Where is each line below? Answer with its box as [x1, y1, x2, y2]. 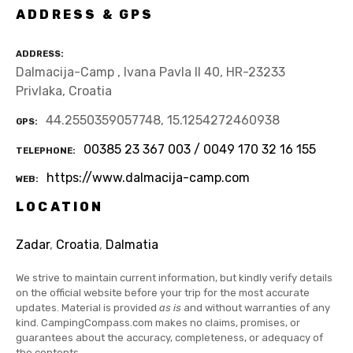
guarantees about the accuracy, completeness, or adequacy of [16, 332, 323, 344]
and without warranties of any [181, 302, 330, 314]
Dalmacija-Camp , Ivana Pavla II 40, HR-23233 [16, 65, 285, 80]
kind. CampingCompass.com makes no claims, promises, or [16, 317, 300, 329]
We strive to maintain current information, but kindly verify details [16, 272, 333, 284]
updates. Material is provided [16, 302, 159, 314]
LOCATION [16, 199, 104, 215]
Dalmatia [106, 237, 158, 253]
